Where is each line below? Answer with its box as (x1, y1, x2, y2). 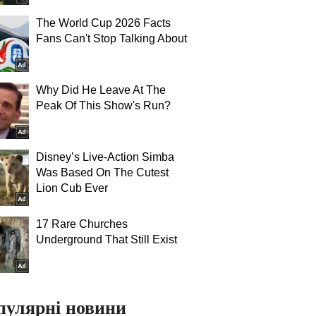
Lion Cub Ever (36, 182, 108, 194)
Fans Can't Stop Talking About (36, 32, 187, 44)
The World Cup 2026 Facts (36, 17, 171, 29)
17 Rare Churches (36, 218, 128, 230)
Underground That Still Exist (36, 233, 177, 245)
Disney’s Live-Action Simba (36, 151, 174, 163)
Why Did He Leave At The (36, 84, 166, 96)
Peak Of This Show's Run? (36, 99, 171, 111)
